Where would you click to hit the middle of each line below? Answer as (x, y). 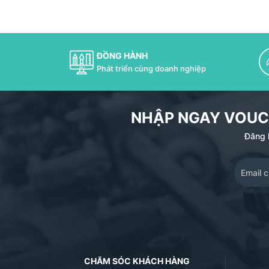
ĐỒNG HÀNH (122, 56)
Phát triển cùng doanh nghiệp (151, 68)
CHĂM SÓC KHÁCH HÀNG (137, 261)
